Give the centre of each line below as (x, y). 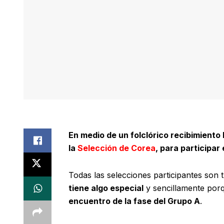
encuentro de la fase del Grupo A (134, 201)
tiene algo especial (106, 188)
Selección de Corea (115, 148)
